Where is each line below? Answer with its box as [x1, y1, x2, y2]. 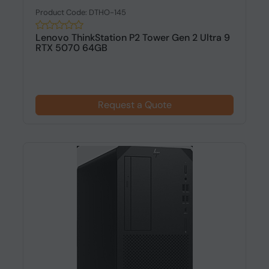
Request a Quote [97, 98, 172, 111]
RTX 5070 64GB [35, 41, 107, 54]
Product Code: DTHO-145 [35, 7, 126, 17]
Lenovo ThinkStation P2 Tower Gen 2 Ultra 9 [35, 31, 230, 44]
